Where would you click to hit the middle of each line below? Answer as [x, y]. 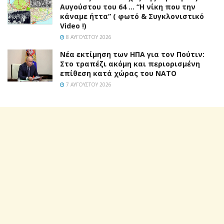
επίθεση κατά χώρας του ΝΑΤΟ [118, 73]
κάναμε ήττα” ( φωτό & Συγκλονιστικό [132, 16]
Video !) [73, 25]
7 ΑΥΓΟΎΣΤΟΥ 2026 [88, 84]
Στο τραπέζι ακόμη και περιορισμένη [130, 63]
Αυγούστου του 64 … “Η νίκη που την [128, 6]
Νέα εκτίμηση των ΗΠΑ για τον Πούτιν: [132, 54]
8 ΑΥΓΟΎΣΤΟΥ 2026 [88, 37]
